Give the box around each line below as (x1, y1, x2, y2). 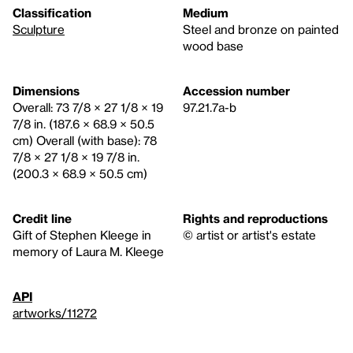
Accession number (183, 83, 290, 98)
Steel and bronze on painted (183, 21, 339, 36)
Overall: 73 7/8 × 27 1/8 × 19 (13, 99, 163, 114)
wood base (183, 38, 243, 53)
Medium (183, 5, 229, 20)
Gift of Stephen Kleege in (13, 227, 151, 242)
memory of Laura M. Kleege (13, 243, 164, 258)
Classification (13, 5, 91, 20)
